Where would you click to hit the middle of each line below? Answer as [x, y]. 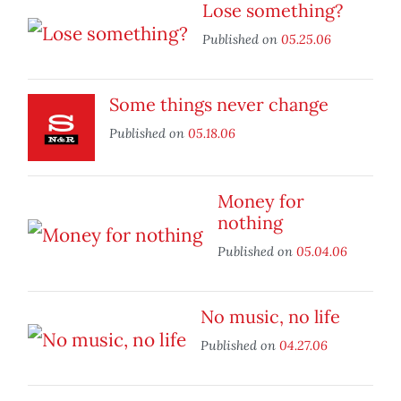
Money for [261, 201]
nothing [250, 223]
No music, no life [270, 317]
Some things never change [219, 105]
